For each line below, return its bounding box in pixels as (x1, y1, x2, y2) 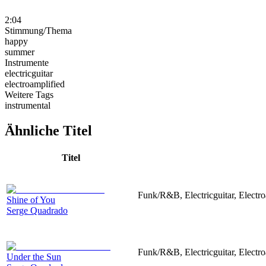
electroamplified (5, 78, 65, 89)
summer (5, 46, 34, 57)
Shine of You (7, 194, 55, 205)
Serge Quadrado (7, 205, 68, 216)
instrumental (5, 100, 50, 110)
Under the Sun (7, 251, 61, 262)
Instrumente (5, 57, 49, 68)
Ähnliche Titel (5, 122, 92, 138)
